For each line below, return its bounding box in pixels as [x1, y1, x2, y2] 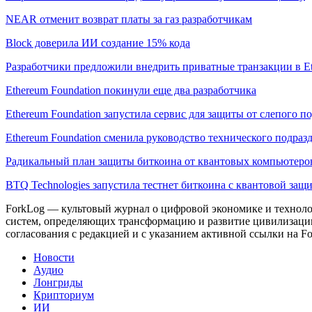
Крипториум [33, 288, 94, 301]
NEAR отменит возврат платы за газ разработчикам [6, 13, 252, 25]
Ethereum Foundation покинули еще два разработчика [6, 84, 256, 96]
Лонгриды [33, 276, 83, 288]
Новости [33, 251, 75, 263]
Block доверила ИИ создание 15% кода [6, 36, 190, 49]
